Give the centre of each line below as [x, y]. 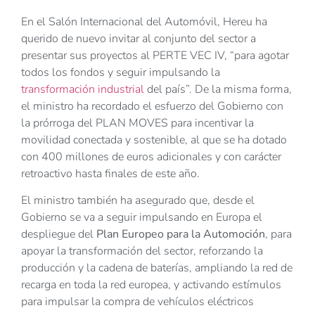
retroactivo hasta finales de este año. [110, 173]
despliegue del [59, 234]
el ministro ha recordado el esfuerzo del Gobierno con [152, 106]
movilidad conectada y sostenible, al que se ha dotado [154, 140]
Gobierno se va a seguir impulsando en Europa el [142, 218]
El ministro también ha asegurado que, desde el [138, 201]
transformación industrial [83, 89]
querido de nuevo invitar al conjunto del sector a [139, 38]
